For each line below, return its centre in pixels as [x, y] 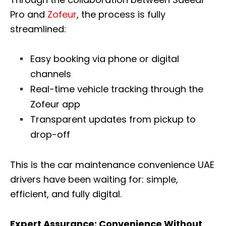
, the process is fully [121, 14]
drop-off [50, 134]
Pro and [29, 14]
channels [51, 74]
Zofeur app [55, 104]
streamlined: [38, 29]
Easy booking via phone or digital [105, 59]
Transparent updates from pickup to [113, 119]
